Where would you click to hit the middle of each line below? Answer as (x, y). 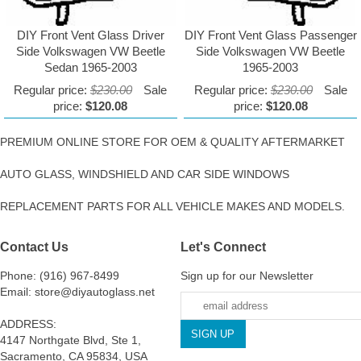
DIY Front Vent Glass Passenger (270, 35)
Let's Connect (223, 247)
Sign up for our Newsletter (247, 276)
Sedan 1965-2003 (90, 68)
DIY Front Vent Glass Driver (90, 35)
